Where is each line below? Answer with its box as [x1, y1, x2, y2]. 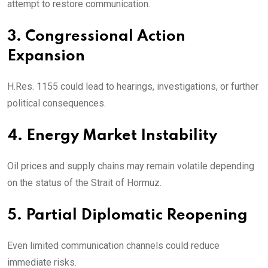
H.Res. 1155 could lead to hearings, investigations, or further [7, 81, 258, 93]
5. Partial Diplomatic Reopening [7, 208, 248, 224]
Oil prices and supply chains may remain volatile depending [7, 160, 254, 172]
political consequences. [7, 98, 106, 109]
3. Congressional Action [7, 29, 185, 45]
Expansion [7, 49, 85, 65]
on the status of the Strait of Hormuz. [7, 177, 162, 189]
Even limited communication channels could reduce [7, 240, 220, 252]
